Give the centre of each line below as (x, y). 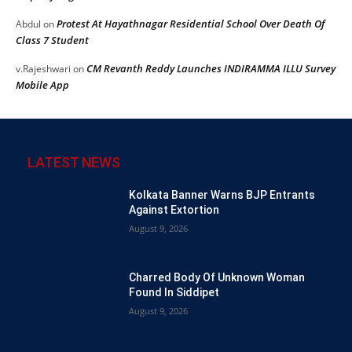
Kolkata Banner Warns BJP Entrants (222, 194)
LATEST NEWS (74, 162)
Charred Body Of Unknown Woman (217, 278)
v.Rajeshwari (43, 68)
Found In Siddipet (174, 293)
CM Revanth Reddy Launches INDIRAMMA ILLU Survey (211, 68)
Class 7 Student (52, 40)
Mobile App (42, 84)
